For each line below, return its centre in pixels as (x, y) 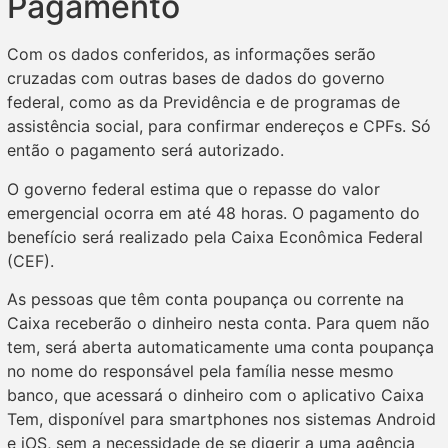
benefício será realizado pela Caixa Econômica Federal (215, 236)
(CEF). (30, 260)
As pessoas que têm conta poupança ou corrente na (205, 299)
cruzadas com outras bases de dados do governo (196, 78)
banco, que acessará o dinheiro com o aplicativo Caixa (215, 395)
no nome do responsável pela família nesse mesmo (200, 371)
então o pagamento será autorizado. (145, 150)
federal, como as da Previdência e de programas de (203, 102)
